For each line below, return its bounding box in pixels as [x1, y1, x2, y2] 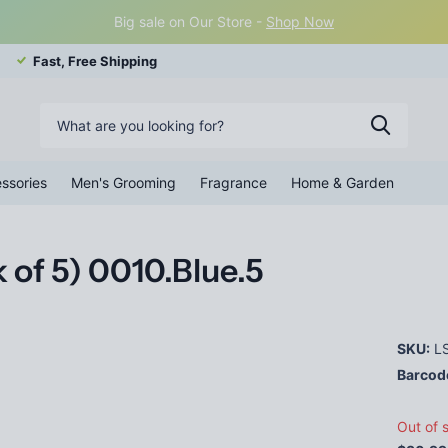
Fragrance [200, 173, 267, 191]
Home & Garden [291, 173, 394, 191]
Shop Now [266, 13, 334, 30]
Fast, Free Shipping [33, 53, 157, 70]
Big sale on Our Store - [114, 13, 266, 30]
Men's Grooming [71, 173, 176, 191]
